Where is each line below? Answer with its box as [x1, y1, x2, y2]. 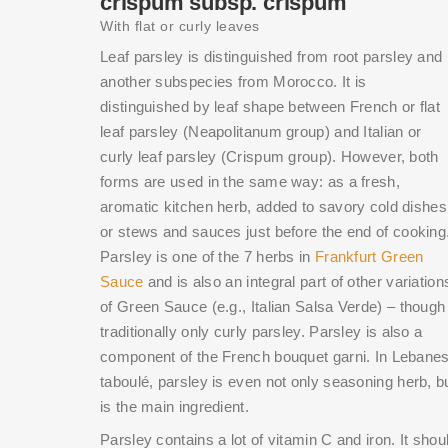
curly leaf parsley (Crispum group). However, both [100, 148, 439, 166]
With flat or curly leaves [100, 18, 260, 35]
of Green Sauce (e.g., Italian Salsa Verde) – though [100, 298, 446, 316]
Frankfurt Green [314, 248, 424, 266]
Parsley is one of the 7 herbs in [100, 248, 315, 266]
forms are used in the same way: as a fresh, [100, 173, 400, 191]
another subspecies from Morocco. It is [100, 73, 367, 91]
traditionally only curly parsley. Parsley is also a [100, 323, 423, 341]
